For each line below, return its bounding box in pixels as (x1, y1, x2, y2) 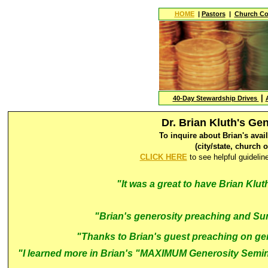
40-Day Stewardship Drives (172, 95, 259, 102)
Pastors (201, 10, 226, 17)
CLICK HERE (139, 153, 187, 162)
